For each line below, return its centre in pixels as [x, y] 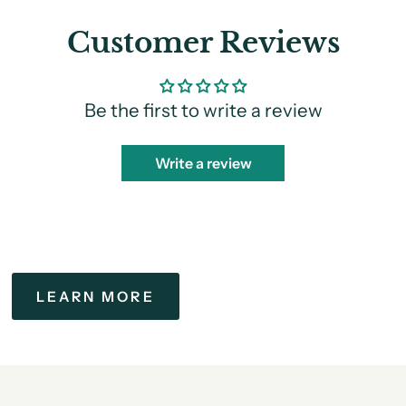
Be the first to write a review [203, 111]
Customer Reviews [203, 43]
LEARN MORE [95, 296]
